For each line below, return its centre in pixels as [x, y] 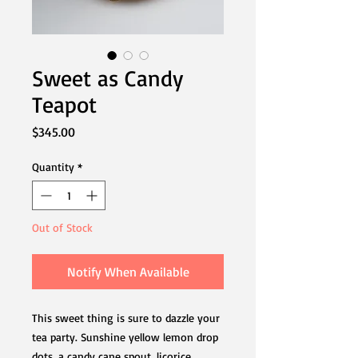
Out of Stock [62, 227]
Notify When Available [128, 271]
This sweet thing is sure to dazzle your [126, 317]
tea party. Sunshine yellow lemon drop [125, 336]
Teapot [64, 104]
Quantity [53, 166]
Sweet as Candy [107, 78]
